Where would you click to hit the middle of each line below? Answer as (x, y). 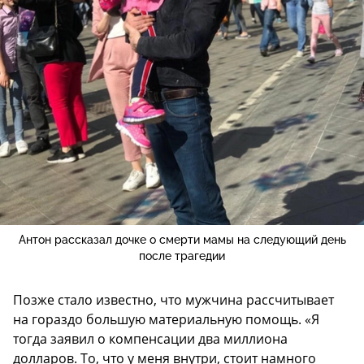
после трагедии (182, 256)
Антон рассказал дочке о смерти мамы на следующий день (182, 239)
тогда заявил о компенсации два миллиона (150, 338)
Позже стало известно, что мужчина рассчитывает (173, 299)
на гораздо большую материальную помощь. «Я (166, 319)
